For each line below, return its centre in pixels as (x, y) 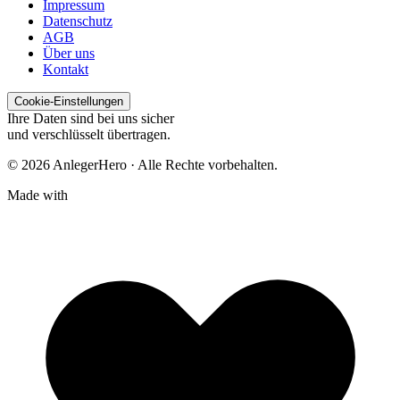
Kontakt (66, 70)
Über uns (69, 54)
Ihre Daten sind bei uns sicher (91, 119)
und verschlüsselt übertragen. (89, 135)
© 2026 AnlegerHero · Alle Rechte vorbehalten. (142, 165)
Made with (37, 196)
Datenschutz (78, 21)
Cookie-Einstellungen (69, 102)
